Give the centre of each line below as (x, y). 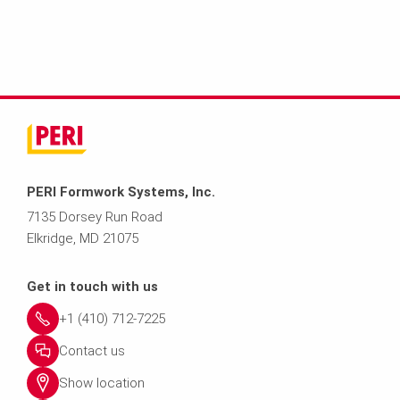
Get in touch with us (92, 286)
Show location (102, 383)
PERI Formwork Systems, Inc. (123, 192)
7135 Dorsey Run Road (95, 217)
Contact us (92, 350)
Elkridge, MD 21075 (84, 238)
